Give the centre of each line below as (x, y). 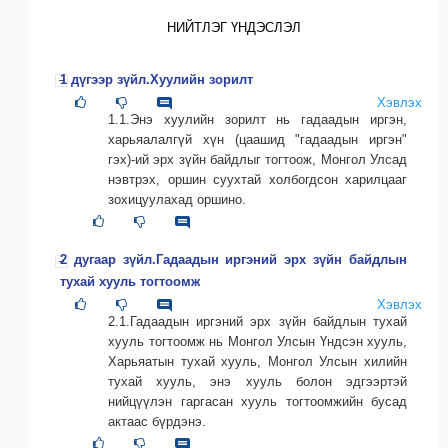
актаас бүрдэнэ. (157, 422)
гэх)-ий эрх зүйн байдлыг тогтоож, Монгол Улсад (257, 160)
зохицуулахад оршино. (177, 200)
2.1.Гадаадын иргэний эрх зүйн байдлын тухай (257, 322)
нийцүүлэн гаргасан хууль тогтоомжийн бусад (257, 402)
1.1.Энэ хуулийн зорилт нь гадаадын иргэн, (257, 120)
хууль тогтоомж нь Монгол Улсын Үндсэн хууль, (257, 342)
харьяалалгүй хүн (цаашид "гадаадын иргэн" (257, 140)
